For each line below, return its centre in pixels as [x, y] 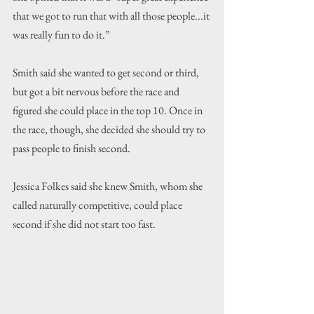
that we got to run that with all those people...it [112, 16]
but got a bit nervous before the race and [97, 92]
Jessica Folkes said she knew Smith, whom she [109, 186]
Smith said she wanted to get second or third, [107, 73]
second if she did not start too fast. [85, 224]
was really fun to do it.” [61, 35]
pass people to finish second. [71, 149]
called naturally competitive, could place [98, 205]
